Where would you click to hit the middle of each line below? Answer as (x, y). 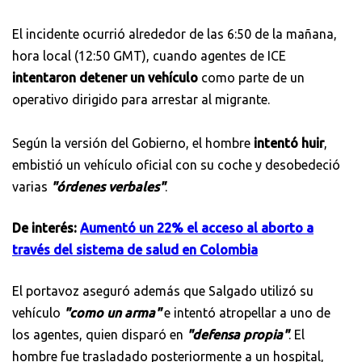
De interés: (46, 227)
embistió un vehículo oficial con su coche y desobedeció (176, 164)
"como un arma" (111, 312)
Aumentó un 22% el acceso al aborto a (197, 227)
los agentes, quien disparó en (98, 334)
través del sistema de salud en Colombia (135, 249)
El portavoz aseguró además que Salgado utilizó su (163, 290)
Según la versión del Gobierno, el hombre (131, 143)
